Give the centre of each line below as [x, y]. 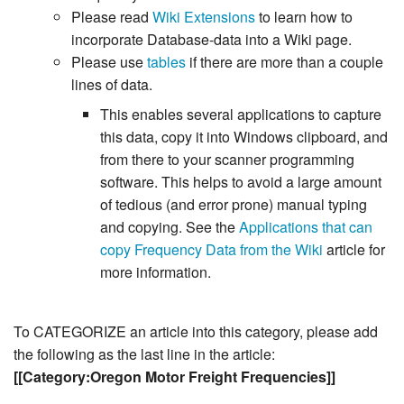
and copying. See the [170, 227]
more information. [156, 272]
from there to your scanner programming [227, 160]
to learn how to [304, 17]
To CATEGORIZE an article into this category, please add [196, 332]
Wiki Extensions [204, 17]
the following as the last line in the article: [144, 354]
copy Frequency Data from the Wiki [211, 250]
